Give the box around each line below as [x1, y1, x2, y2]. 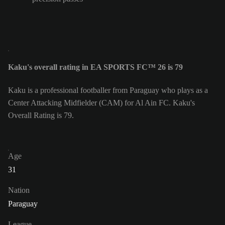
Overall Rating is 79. [8, 111, 74, 120]
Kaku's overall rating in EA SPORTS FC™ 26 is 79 [8, 63, 183, 72]
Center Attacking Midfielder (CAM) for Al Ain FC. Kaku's [8, 98, 195, 107]
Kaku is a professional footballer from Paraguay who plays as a [8, 86, 208, 95]
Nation [8, 186, 30, 195]
